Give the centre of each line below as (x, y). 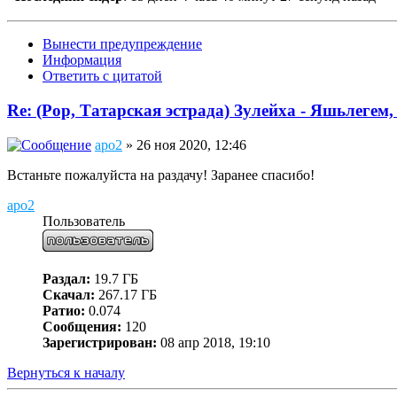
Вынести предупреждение (122, 44)
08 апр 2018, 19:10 (214, 342)
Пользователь (84, 221)
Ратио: (64, 310)
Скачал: (69, 294)
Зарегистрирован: (100, 342)
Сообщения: (82, 326)
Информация (82, 60)
